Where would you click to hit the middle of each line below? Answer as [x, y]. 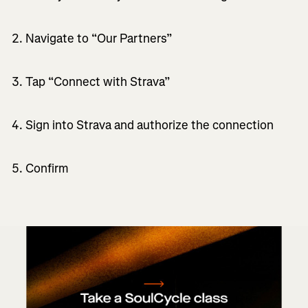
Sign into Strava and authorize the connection [150, 125]
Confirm [48, 168]
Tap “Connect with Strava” [98, 81]
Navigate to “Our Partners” [99, 38]
